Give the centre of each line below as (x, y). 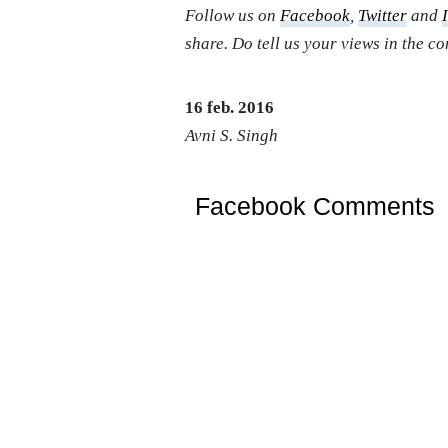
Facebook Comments (315, 205)
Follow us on (233, 15)
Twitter (383, 15)
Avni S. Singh (232, 135)
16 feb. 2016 (230, 107)
